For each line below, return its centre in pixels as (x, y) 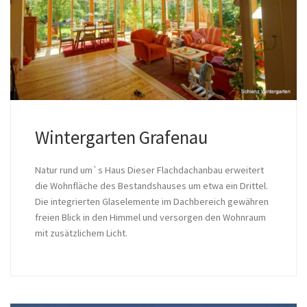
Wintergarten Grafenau (121, 137)
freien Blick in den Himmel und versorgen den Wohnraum (150, 217)
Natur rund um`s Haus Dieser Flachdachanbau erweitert (149, 170)
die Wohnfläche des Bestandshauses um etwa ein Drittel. (151, 185)
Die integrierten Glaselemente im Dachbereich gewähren (151, 201)
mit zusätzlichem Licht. (83, 233)
